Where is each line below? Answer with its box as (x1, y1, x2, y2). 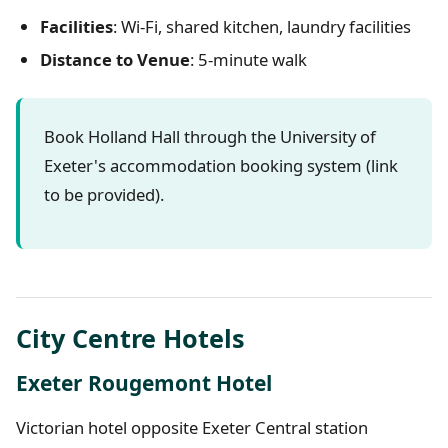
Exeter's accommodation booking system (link (44, 154, 398, 178)
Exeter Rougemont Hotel (16, 369, 272, 398)
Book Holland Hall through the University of (44, 125, 376, 149)
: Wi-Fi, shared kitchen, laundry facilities (113, 15, 411, 39)
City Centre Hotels (16, 321, 245, 356)
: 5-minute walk (190, 48, 307, 72)
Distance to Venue (40, 48, 190, 72)
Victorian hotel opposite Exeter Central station (16, 416, 368, 440)
